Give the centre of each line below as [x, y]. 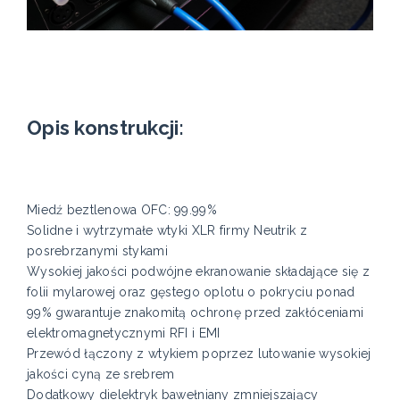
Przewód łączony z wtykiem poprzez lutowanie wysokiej [199, 354]
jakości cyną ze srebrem [101, 375]
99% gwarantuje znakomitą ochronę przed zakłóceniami [196, 313]
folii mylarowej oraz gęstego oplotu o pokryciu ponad [191, 292]
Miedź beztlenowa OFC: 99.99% [122, 210]
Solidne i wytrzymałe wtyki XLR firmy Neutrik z [167, 231]
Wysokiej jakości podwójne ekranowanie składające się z [199, 272]
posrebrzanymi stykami [100, 251]
